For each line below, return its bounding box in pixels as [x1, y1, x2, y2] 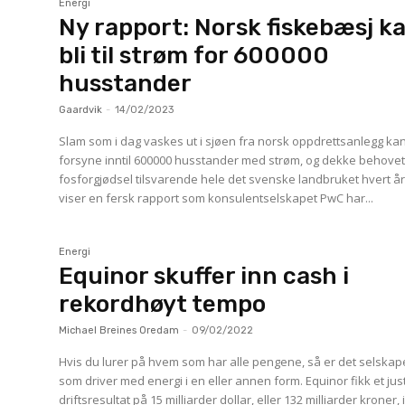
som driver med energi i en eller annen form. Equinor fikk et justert [59, 372, 306, 390]
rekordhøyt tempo [59, 290, 267, 319]
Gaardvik [59, 103, 103, 116]
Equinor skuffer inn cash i [59, 262, 350, 291]
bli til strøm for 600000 [59, 41, 330, 70]
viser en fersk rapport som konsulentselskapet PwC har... [59, 189, 374, 206]
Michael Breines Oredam [59, 325, 180, 337]
